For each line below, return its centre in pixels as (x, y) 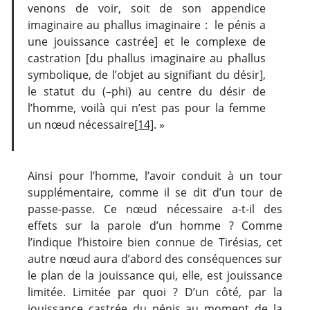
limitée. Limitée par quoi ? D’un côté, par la (155, 292)
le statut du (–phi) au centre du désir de (147, 91)
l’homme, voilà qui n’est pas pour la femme (147, 108)
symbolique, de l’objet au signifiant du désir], (147, 74)
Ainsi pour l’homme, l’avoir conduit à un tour (155, 175)
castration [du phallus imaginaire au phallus (147, 58)
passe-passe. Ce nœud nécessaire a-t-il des (155, 209)
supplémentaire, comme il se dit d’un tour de (155, 192)
